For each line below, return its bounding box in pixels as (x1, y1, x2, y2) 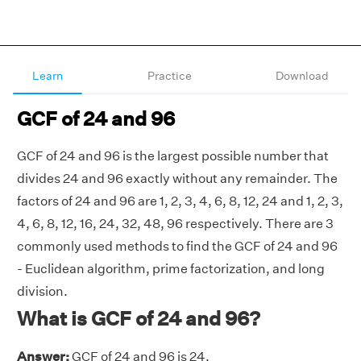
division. (17, 284, 68, 299)
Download (276, 68, 329, 83)
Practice (147, 68, 192, 83)
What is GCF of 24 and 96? (17, 307, 260, 330)
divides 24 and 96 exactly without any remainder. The (17, 171, 338, 186)
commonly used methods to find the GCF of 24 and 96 (17, 239, 338, 254)
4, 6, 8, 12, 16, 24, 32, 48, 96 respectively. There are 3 (17, 216, 334, 231)
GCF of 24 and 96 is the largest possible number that (17, 148, 329, 164)
